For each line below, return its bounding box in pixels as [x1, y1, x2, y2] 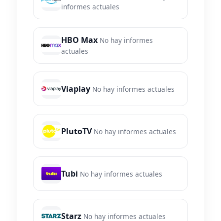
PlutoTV [61, 126, 92, 137]
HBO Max [61, 35, 98, 46]
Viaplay [61, 83, 90, 95]
